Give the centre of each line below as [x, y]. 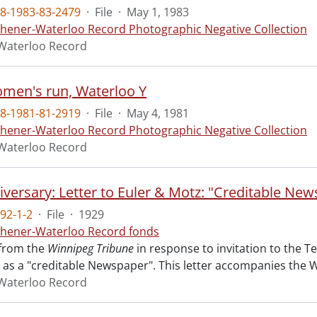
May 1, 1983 [158, 12]
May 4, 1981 [158, 113]
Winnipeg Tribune [91, 248]
